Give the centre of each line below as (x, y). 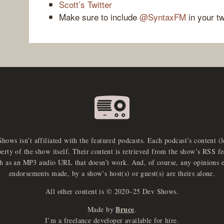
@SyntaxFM (163, 16)
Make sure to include (99, 16)
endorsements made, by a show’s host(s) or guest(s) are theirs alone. (112, 173)
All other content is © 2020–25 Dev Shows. (112, 191)
